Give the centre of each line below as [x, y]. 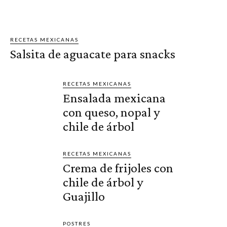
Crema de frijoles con [118, 168]
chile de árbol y [103, 182]
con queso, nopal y [112, 112]
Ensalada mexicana [115, 98]
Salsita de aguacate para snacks [93, 54]
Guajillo [84, 197]
